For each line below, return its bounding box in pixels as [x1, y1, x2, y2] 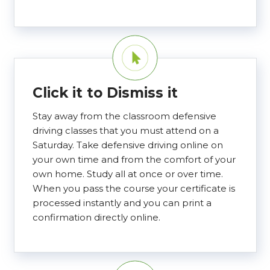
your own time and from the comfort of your [32, 154, 236, 166]
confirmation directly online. [32, 212, 160, 224]
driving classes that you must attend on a [32, 125, 219, 137]
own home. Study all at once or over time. [32, 168, 223, 180]
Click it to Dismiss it [32, 84, 178, 101]
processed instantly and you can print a [32, 197, 212, 209]
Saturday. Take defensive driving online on [32, 139, 223, 151]
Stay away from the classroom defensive [32, 110, 216, 122]
